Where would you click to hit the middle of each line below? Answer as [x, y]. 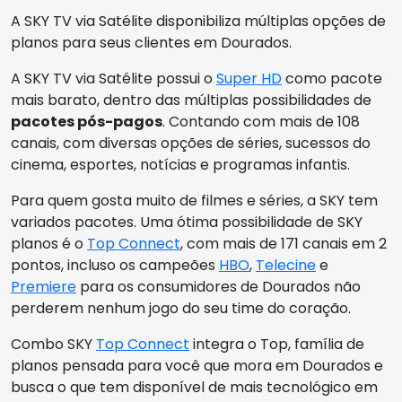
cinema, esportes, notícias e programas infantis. [180, 165]
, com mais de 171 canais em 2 [284, 244]
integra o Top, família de [277, 344]
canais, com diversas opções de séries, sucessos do [191, 143]
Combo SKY [53, 344]
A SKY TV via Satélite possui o [114, 79]
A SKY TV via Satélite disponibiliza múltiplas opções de [198, 21]
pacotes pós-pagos [87, 122]
